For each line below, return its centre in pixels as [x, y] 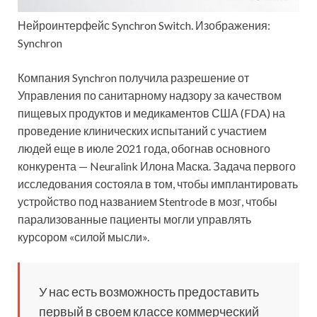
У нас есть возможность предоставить [149, 292]
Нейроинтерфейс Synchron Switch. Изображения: [144, 25]
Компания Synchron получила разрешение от [133, 78]
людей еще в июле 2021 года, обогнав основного [144, 149]
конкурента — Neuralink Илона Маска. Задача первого [157, 166]
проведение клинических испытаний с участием [142, 131]
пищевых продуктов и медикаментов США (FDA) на [151, 113]
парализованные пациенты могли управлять [134, 219]
